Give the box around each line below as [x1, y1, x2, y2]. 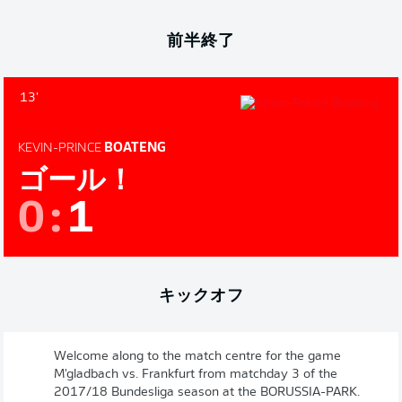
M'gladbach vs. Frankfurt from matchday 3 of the [54, 368, 337, 381]
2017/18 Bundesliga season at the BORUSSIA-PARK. [54, 386, 360, 399]
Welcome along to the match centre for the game [54, 350, 341, 363]
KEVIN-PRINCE [18, 142, 101, 155]
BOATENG [101, 142, 166, 155]
